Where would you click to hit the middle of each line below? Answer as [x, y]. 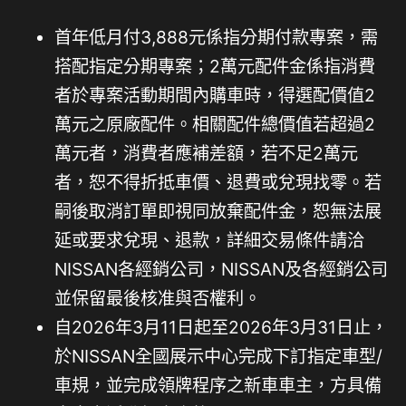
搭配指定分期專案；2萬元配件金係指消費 [215, 67]
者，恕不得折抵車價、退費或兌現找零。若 [218, 183]
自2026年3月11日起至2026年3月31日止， [221, 328]
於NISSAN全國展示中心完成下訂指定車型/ [218, 357]
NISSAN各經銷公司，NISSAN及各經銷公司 [221, 270]
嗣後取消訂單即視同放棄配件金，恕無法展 [218, 212]
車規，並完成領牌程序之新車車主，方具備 [218, 386]
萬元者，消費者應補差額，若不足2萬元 [206, 154]
